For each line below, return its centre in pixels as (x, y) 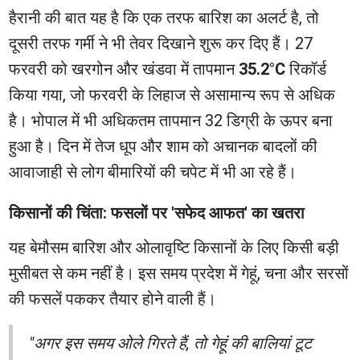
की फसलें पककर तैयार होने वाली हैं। (113, 299)
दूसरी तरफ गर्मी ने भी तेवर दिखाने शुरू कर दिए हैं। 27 (161, 43)
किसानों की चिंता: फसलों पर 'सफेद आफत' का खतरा (157, 213)
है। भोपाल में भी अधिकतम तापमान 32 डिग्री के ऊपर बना (171, 120)
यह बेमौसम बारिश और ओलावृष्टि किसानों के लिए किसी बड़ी (174, 247)
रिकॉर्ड (306, 69)
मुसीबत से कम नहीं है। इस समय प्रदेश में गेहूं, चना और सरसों (179, 273)
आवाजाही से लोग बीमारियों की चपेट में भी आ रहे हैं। (153, 172)
